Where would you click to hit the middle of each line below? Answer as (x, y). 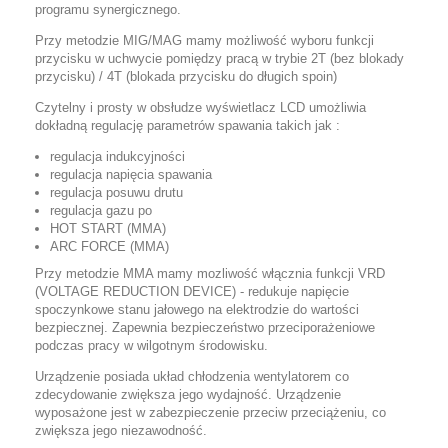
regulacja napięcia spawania (131, 174)
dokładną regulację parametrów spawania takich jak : (187, 125)
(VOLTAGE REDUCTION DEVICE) (135, 291)
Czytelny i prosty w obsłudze (120, 107)
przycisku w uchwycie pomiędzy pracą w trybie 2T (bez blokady (219, 58)
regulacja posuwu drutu (116, 192)
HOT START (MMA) (108, 228)
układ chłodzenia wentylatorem (242, 376)
